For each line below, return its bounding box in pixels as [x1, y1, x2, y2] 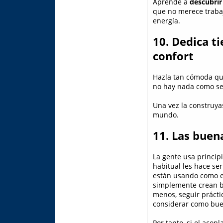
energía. [152, 16, 180, 26]
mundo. [152, 110, 179, 120]
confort [152, 49, 194, 64]
